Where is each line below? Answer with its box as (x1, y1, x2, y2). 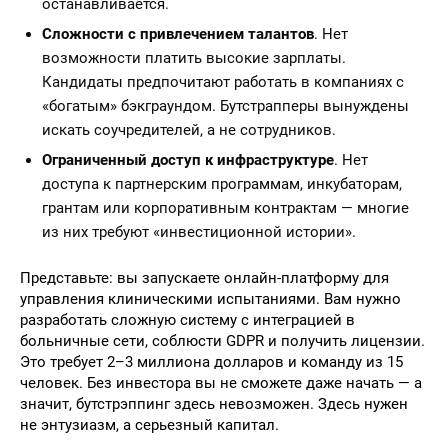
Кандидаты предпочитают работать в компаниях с (42, 73, 404, 91)
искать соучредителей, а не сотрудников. (42, 121, 336, 139)
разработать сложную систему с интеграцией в (20, 311, 355, 329)
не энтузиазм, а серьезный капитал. (20, 416, 279, 434)
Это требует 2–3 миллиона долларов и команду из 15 (20, 353, 403, 371)
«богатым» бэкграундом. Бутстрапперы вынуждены (42, 97, 409, 115)
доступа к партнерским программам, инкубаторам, (42, 175, 402, 193)
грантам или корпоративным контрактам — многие (42, 199, 409, 217)
